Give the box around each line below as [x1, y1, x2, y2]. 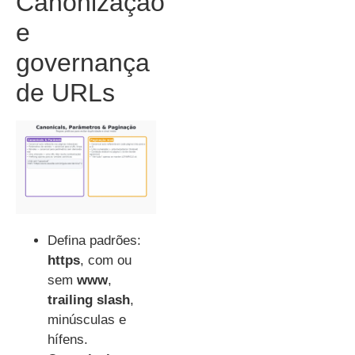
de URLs [16, 78, 115, 107]
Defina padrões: [48, 233, 141, 249]
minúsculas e [48, 312, 126, 328]
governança [16, 48, 150, 77]
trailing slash [48, 292, 130, 308]
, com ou [80, 253, 132, 269]
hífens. [48, 332, 88, 348]
